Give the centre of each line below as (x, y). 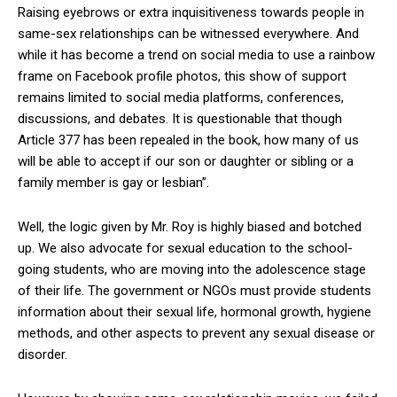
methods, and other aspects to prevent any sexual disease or (196, 333)
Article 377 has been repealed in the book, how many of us (188, 140)
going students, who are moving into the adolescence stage (192, 269)
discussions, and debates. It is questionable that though (180, 118)
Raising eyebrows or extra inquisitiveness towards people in (191, 12)
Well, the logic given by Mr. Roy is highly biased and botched (190, 226)
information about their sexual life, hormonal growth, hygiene (195, 311)
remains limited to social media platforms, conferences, (181, 97)
